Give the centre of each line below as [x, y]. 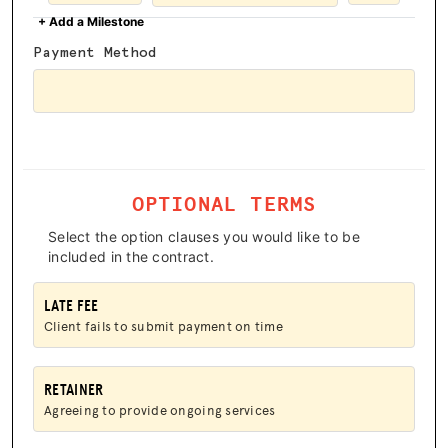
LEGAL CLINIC [139, 278]
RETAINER [74, 389]
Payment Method [94, 52]
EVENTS [112, 238]
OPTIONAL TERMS [224, 202]
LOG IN [110, 430]
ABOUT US [124, 318]
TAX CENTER [131, 198]
